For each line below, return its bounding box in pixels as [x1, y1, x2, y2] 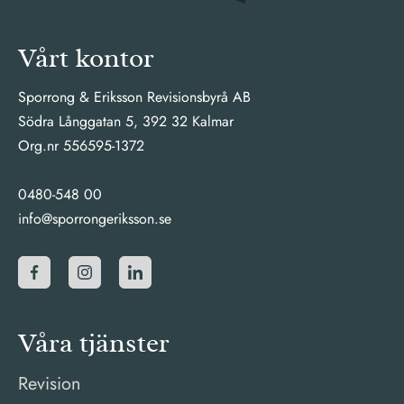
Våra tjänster [18, 330, 170, 357]
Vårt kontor [18, 45, 154, 72]
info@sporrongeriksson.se [18, 208, 171, 229]
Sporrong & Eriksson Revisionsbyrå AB [18, 87, 251, 107]
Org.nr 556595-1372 [18, 135, 144, 156]
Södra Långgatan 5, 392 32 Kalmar [18, 111, 234, 132]
